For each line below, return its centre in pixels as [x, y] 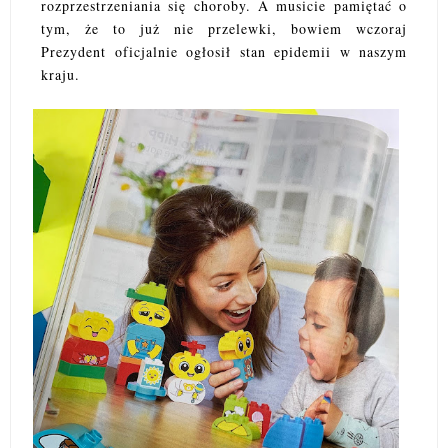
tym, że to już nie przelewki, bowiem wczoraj [224, 29]
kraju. [60, 75]
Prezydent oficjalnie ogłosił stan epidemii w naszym [224, 52]
